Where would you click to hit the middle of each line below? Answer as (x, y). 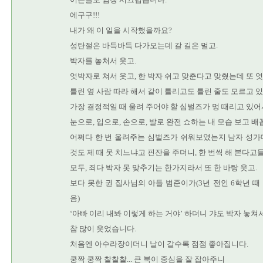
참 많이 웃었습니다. (103, 229)
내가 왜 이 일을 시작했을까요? (121, 30)
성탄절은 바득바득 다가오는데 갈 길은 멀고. (144, 45)
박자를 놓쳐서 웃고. (103, 61)
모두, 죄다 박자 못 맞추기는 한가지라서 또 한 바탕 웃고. (163, 168)
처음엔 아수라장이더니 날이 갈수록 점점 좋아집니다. (159, 244)
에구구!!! (85, 15)
